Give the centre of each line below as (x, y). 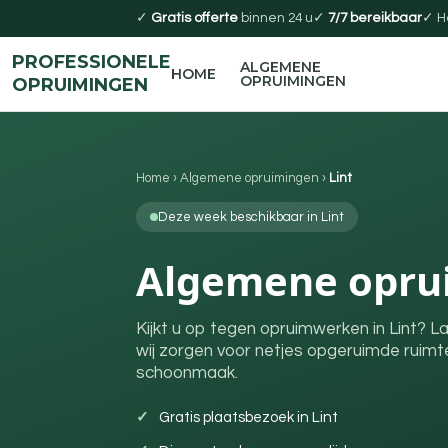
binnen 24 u (275, 18)
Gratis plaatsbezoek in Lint (248, 417)
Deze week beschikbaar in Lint (251, 217)
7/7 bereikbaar (375, 18)
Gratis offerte (194, 18)
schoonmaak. (187, 373)
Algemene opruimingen (249, 178)
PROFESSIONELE (91, 62)
